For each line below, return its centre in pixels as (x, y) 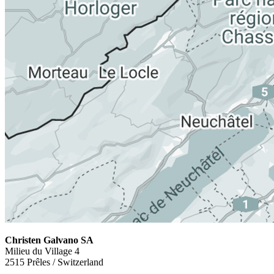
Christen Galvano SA (49, 240)
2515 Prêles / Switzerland (54, 262)
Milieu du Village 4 (42, 251)
